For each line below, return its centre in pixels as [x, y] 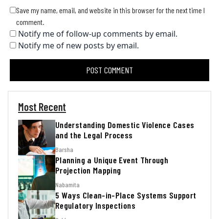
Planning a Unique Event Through [112, 160]
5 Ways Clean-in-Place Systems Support [126, 195]
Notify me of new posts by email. [78, 45]
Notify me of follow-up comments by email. [98, 33]
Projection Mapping [88, 170]
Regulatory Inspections [95, 206]
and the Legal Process [94, 135]
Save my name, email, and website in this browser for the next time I [110, 10]
